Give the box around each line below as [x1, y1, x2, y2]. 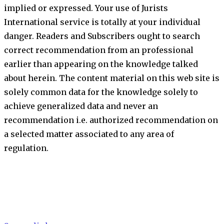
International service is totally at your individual [4, 16, 200, 27]
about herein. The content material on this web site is [4, 72, 219, 83]
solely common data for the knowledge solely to [4, 86, 198, 97]
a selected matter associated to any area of [4, 128, 174, 139]
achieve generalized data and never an [4, 100, 158, 111]
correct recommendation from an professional [4, 44, 193, 55]
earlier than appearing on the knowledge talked [4, 58, 198, 69]
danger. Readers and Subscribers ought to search [4, 30, 200, 41]
